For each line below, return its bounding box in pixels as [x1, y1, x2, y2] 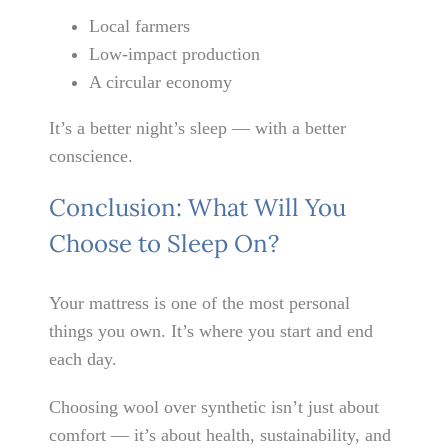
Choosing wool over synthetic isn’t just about [49, 396, 380, 417]
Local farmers [89, 16, 191, 37]
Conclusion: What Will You [49, 192, 347, 224]
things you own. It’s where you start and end [49, 320, 374, 341]
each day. [49, 348, 118, 369]
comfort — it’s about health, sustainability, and [49, 424, 392, 445]
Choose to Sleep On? [49, 228, 280, 260]
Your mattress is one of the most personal [49, 292, 351, 313]
